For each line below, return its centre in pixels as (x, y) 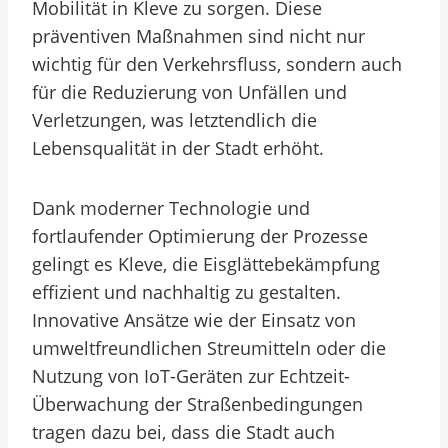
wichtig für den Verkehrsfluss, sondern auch (217, 64)
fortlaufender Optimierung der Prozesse (200, 236)
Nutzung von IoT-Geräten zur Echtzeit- (191, 376)
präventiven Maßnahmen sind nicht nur (198, 36)
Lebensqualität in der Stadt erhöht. (178, 148)
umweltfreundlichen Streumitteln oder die (209, 348)
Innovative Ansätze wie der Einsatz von (194, 320)
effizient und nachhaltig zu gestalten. (186, 292)
